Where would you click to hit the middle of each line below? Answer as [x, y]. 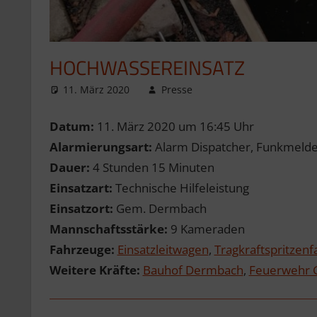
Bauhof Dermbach [193, 270]
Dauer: [69, 168]
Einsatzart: [81, 188]
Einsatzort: [81, 209]
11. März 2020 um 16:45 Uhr [174, 127]
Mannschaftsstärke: [108, 229]
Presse [177, 89]
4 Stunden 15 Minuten [152, 168]
